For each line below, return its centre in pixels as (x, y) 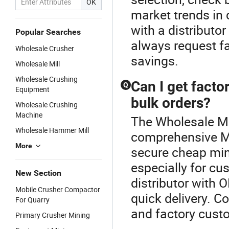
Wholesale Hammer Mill (52, 130)
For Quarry (32, 200)
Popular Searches (48, 32)
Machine (29, 115)
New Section (38, 173)
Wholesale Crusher (45, 48)
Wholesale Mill (38, 64)
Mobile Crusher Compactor (58, 189)
